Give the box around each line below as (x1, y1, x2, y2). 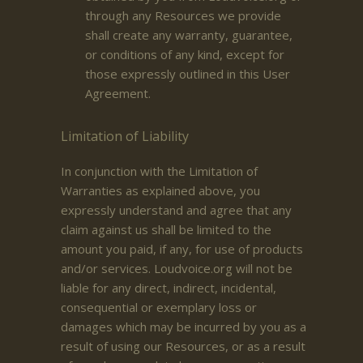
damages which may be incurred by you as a (61, 318, 306, 335)
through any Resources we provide (85, 6, 281, 23)
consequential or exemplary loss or (61, 298, 257, 315)
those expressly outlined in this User (85, 65, 290, 82)
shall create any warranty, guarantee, (85, 26, 293, 43)
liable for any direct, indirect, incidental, (61, 279, 276, 296)
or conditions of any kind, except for (85, 45, 284, 62)
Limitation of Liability (61, 126, 189, 145)
